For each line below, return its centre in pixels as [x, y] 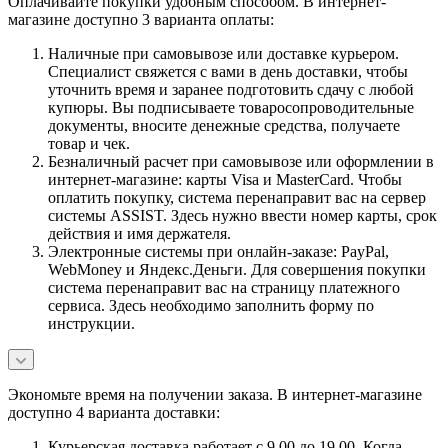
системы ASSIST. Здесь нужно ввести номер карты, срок [242, 215]
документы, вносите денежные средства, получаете [224, 125]
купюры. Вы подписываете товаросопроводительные [231, 107]
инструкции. [91, 323]
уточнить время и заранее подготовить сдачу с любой [231, 89]
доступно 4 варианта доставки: [114, 412]
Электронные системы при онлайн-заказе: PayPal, [218, 251]
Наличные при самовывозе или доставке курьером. [223, 53]
